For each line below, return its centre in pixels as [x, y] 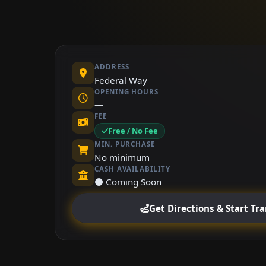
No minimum [122, 157]
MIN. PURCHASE [125, 144]
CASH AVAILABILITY [132, 169]
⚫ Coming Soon [128, 182]
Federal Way [121, 80]
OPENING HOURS [126, 91]
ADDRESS [112, 67]
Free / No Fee [133, 131]
